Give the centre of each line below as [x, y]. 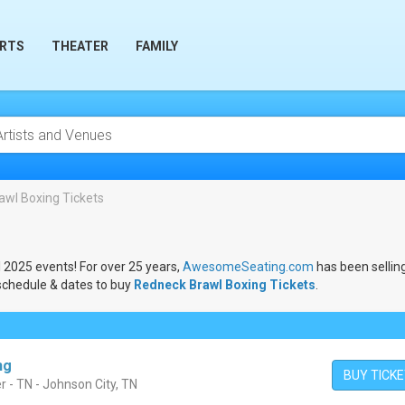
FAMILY [157, 46]
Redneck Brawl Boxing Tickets [225, 285]
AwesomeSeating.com [248, 267]
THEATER [80, 46]
